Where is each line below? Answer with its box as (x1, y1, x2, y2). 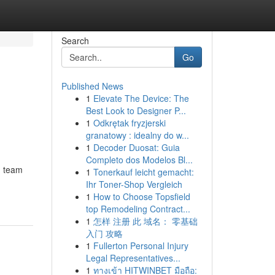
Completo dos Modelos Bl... (85, 153, 193, 166)
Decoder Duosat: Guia (93, 141, 180, 153)
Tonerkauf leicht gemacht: (93, 166, 194, 178)
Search (61, 34, 89, 47)
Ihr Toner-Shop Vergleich (85, 178, 182, 190)
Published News (61, 80, 123, 92)
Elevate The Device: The (93, 92, 189, 104)
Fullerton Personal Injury (93, 239, 188, 252)
